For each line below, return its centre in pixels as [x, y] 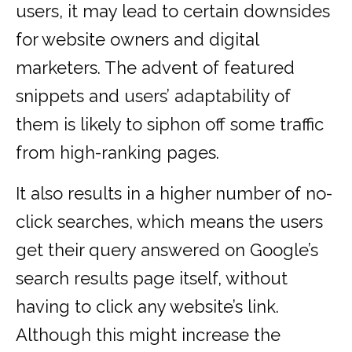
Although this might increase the [148, 335]
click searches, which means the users [169, 222]
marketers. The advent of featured [155, 68]
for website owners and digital [137, 40]
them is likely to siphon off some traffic [170, 125]
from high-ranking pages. [117, 153]
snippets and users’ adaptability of [153, 96]
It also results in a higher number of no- [174, 194]
